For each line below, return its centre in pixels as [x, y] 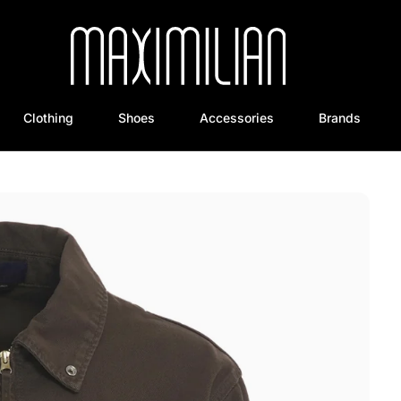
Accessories [237, 118]
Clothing [48, 118]
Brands [340, 118]
